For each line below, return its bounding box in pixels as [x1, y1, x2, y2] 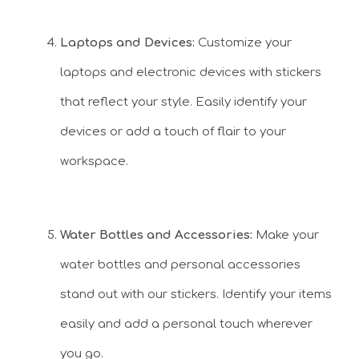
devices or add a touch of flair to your [60, 124, 286, 139]
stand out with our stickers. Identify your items [60, 288, 332, 302]
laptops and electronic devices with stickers [60, 65, 321, 79]
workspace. [60, 154, 128, 168]
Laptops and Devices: [60, 35, 195, 50]
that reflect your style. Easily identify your [60, 95, 307, 109]
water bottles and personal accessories [60, 258, 301, 272]
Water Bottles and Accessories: [60, 228, 256, 243]
